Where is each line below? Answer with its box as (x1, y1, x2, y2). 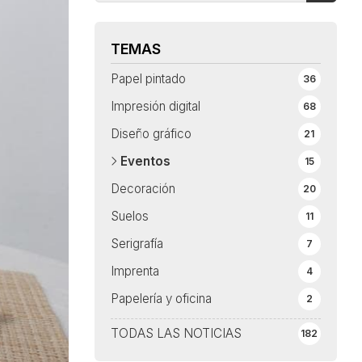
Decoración (110, 181, 175, 197)
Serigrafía (110, 236, 163, 252)
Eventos (120, 154, 170, 170)
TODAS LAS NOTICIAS (110, 326, 242, 342)
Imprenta (110, 263, 159, 280)
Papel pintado (110, 71, 186, 87)
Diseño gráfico (110, 126, 192, 142)
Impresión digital (110, 99, 200, 115)
